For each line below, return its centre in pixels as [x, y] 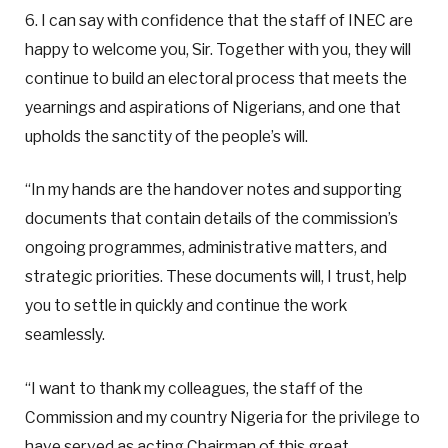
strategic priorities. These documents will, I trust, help [216, 277]
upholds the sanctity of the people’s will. [166, 137]
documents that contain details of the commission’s [211, 219]
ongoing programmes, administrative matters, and [206, 248]
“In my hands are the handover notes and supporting [213, 190]
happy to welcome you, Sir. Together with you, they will [218, 50]
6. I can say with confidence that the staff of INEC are [219, 21]
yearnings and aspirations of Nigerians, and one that [213, 108]
